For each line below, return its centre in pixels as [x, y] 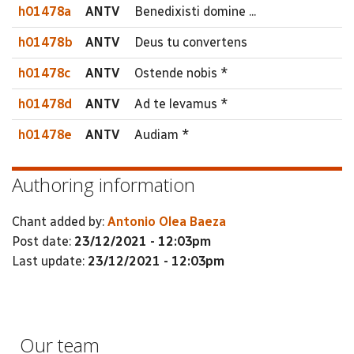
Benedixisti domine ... [195, 11]
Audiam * [162, 135]
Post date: [43, 241]
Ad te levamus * [181, 104]
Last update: [50, 261]
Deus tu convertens [191, 42]
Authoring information [104, 185]
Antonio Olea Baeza [167, 221]
